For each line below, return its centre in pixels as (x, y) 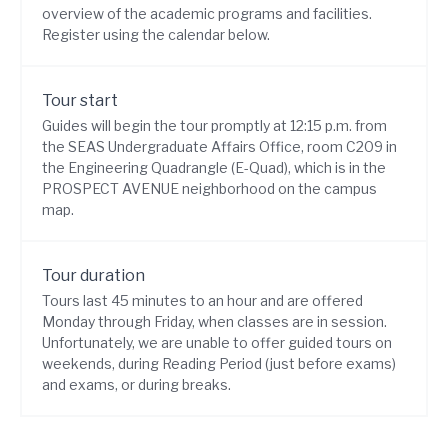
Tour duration (93, 275)
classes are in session (310, 321)
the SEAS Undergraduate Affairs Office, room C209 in (219, 146)
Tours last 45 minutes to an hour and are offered (202, 300)
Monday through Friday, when (139, 321)
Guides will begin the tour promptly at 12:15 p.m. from (214, 125)
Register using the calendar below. (156, 34)
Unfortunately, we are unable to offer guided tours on (217, 342)
